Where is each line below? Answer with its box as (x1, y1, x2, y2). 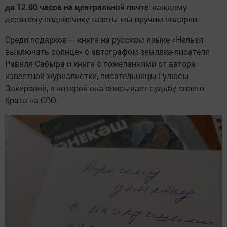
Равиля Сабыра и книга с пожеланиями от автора (5, 58, 196, 69)
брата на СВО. (5, 94, 60, 105)
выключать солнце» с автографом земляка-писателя (5, 46, 210, 57)
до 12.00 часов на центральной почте (5, 1, 148, 12)
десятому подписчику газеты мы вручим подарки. (5, 13, 199, 24)
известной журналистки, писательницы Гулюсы (5, 70, 189, 81)
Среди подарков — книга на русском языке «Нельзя (5, 33, 203, 45)
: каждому (148, 1, 187, 12)
